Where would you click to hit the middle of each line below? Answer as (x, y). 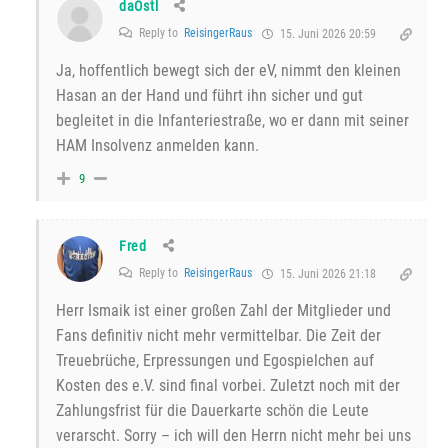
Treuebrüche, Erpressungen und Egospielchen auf (215, 361)
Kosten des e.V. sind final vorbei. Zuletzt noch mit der (228, 386)
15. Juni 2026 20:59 (326, 34)
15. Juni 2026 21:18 (326, 274)
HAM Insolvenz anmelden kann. (157, 146)
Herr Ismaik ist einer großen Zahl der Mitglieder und (223, 311)
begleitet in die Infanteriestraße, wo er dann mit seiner (232, 121)
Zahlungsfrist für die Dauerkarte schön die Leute (212, 411)
